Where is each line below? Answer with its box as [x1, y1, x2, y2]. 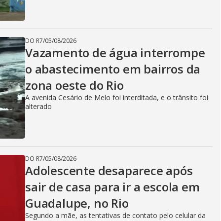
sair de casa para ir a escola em [25, 179, 200, 195]
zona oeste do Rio [25, 77, 124, 93]
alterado [25, 102, 52, 111]
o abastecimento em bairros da [25, 61, 201, 77]
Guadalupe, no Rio [25, 195, 129, 211]
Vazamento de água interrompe [25, 44, 205, 61]
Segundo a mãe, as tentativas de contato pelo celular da [25, 211, 206, 220]
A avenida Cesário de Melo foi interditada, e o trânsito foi [25, 93, 208, 102]
